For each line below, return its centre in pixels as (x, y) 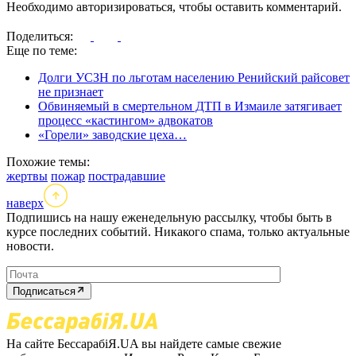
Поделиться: (41, 37)
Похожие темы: (48, 162)
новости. (30, 246)
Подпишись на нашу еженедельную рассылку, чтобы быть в (169, 218)
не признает (71, 92)
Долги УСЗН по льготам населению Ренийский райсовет (194, 78)
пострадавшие (127, 176)
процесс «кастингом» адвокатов (126, 121)
